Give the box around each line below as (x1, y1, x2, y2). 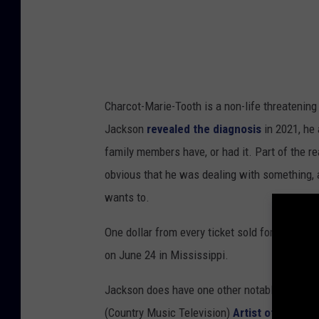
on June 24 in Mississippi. (105, 248, 229, 263)
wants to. (105, 190, 150, 205)
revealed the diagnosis (147, 122, 261, 137)
